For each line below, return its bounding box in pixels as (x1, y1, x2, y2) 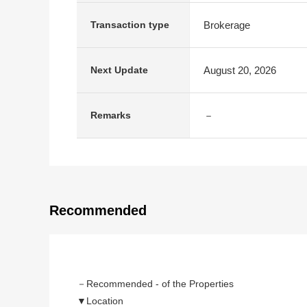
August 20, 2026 (204, 64, 276, 76)
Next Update (90, 64, 148, 75)
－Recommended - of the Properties (77, 278, 234, 289)
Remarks (90, 110, 131, 121)
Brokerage (204, 19, 250, 31)
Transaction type (90, 19, 169, 30)
